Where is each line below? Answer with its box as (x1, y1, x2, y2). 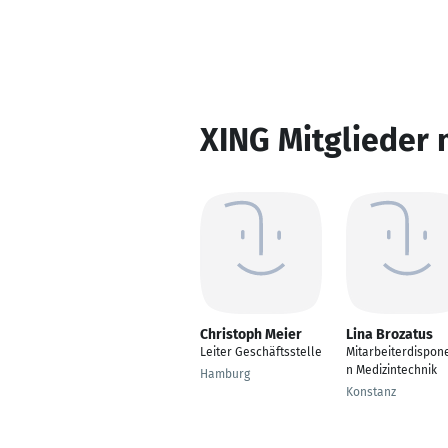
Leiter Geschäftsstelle (200, 345, 322, 359)
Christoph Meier (200, 326, 302, 343)
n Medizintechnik (346, 363, 437, 377)
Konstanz (346, 385, 396, 399)
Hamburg (200, 367, 250, 381)
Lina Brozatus (346, 326, 433, 343)
